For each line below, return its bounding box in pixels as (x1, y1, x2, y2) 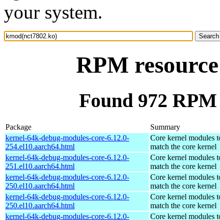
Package (5, 122, 31, 131)
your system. (4, 1, 103, 23)
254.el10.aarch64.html (5, 142, 75, 151)
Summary (150, 122, 180, 131)
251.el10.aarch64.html (5, 162, 75, 170)
